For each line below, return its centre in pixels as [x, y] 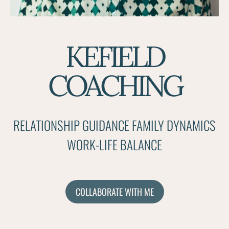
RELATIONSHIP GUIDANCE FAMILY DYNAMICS [114, 125]
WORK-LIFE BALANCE [114, 144]
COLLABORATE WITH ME [114, 192]
